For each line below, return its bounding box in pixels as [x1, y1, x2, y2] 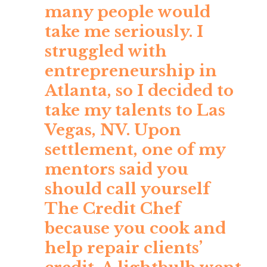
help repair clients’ [45, 238, 202, 258]
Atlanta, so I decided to [45, 81, 234, 101]
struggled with [45, 42, 167, 61]
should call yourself [45, 179, 210, 199]
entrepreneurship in [45, 61, 217, 81]
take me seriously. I [45, 22, 203, 42]
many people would [45, 2, 210, 22]
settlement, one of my [45, 140, 225, 160]
